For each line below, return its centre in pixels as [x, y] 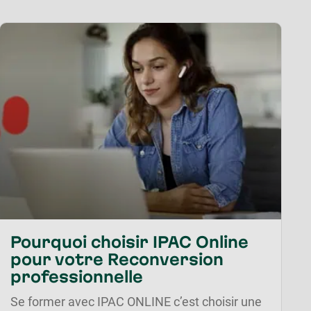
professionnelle [77, 276]
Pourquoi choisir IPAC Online [130, 241]
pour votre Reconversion [117, 259]
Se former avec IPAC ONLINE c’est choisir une [136, 301]
